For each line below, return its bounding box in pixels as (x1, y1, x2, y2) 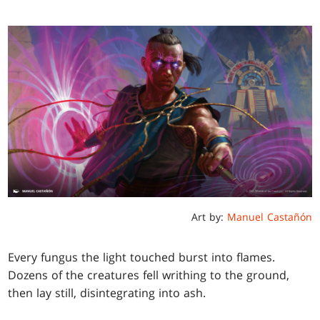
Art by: (191, 209, 227, 224)
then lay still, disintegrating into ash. (8, 284, 206, 301)
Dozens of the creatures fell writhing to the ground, (8, 266, 290, 283)
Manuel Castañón (226, 209, 312, 224)
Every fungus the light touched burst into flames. (8, 249, 276, 265)
